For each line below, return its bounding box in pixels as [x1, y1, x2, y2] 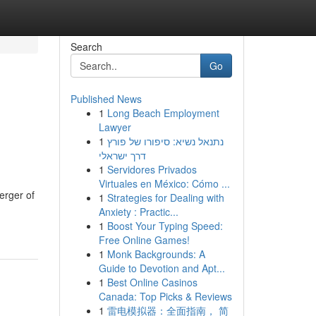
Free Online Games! [98, 233, 190, 247]
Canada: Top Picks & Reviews [98, 289, 232, 303]
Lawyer [98, 120, 131, 134]
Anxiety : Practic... [98, 205, 178, 219]
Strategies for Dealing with [107, 190, 224, 205]
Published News [70, 92, 142, 106]
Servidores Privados [107, 162, 197, 176]
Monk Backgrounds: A [107, 247, 205, 261]
